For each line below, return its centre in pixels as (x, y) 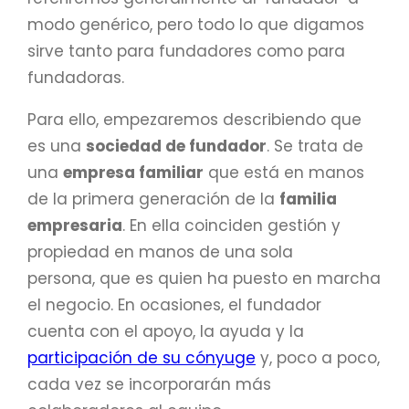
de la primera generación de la (153, 199)
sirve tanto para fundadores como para (186, 51)
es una (57, 146)
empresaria (75, 225)
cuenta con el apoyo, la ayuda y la (166, 331)
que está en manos (284, 172)
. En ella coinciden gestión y (231, 225)
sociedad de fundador (176, 146)
